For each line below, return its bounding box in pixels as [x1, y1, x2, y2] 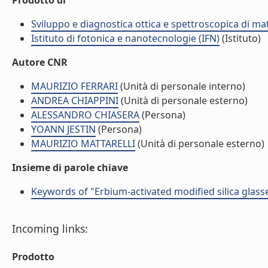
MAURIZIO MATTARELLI [31, 137, 135, 150]
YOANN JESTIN [31, 123, 96, 136]
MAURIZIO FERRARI [31, 80, 118, 93]
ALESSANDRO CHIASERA [31, 108, 139, 121]
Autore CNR [12, 56, 68, 69]
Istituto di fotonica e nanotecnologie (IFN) [31, 32, 220, 45]
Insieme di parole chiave [12, 161, 128, 174]
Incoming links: [12, 221, 88, 236]
